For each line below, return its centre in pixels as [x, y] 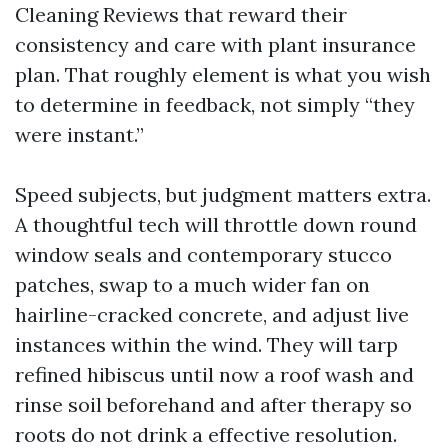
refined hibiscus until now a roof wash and [214, 374]
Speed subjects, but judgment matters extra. [223, 194]
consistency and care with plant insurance [215, 44]
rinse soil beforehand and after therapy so [213, 404]
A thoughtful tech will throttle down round [216, 224]
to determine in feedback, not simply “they [215, 104]
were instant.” [79, 134]
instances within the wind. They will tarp [206, 344]
